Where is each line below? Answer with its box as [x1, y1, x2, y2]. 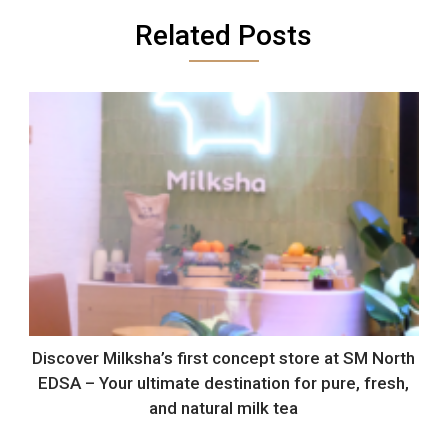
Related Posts [135, 18, 313, 52]
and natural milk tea [149, 397, 299, 418]
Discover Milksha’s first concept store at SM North [32, 347, 416, 368]
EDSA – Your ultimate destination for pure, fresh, [38, 372, 410, 393]
